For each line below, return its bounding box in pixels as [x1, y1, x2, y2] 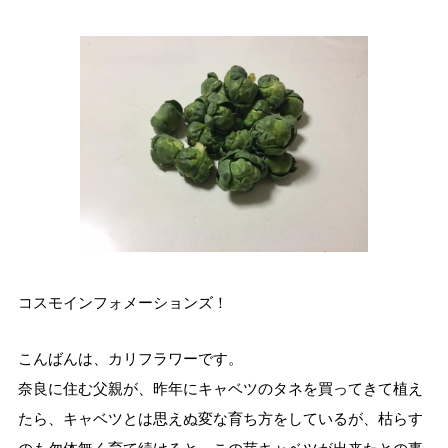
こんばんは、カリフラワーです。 [17, 349, 243, 367]
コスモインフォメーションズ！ [17, 294, 228, 312]
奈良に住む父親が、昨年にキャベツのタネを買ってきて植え [17, 379, 423, 397]
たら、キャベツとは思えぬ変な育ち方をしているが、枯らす [17, 409, 423, 427]
